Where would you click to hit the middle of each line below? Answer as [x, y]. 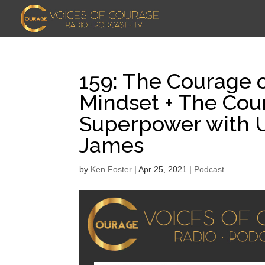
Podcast [209, 169]
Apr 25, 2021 [163, 169]
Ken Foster [112, 169]
